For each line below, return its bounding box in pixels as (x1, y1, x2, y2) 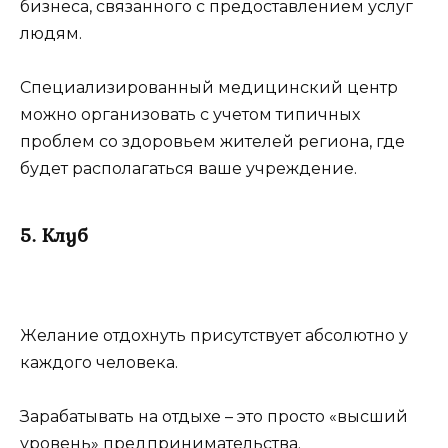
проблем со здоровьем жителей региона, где (20, 131, 405, 151)
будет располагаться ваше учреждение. (20, 158, 357, 178)
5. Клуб (20, 219, 88, 250)
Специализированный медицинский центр (20, 77, 398, 97)
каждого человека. (20, 353, 178, 373)
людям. (20, 23, 82, 43)
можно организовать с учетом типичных (20, 104, 360, 124)
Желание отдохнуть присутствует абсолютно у (20, 326, 408, 346)
